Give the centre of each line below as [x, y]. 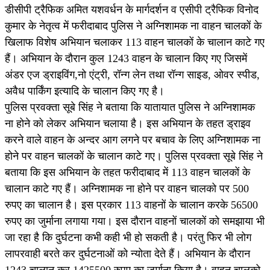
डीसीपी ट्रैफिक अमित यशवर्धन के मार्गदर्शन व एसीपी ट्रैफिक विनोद [132, 10]
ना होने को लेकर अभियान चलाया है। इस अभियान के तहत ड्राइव [128, 124]
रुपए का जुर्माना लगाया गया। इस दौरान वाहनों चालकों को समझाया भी [135, 221]
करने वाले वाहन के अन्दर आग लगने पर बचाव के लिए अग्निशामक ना [133, 140]
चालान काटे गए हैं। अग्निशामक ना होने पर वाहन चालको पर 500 [127, 189]
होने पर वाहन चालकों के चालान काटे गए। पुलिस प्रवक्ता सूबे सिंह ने [134, 156]
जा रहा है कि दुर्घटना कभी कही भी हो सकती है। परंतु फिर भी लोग [128, 238]
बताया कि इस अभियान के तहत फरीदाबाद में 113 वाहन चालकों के [127, 173]
